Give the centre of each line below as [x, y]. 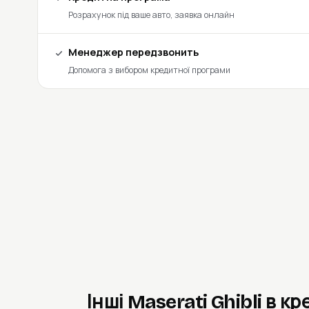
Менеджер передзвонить [133, 52]
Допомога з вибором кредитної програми [149, 70]
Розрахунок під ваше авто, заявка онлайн [151, 14]
